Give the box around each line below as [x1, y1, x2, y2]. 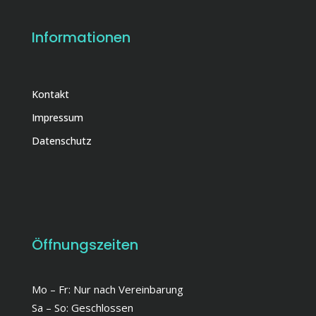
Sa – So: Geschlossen [32, 300, 133, 315]
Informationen [32, 27, 130, 47]
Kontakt [32, 87, 69, 101]
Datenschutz [32, 133, 92, 147]
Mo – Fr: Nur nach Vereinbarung [32, 281, 183, 296]
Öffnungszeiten [32, 234, 138, 255]
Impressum [32, 110, 83, 124]
